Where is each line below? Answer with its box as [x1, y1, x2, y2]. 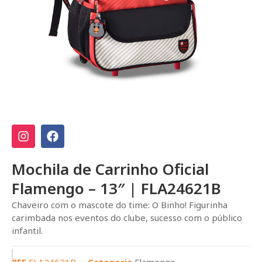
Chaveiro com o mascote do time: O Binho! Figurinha [12, 199, 227, 211]
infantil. [12, 225, 43, 236]
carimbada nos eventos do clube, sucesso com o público [12, 212, 242, 223]
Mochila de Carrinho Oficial [12, 158, 209, 180]
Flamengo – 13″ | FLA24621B [12, 178, 221, 199]
